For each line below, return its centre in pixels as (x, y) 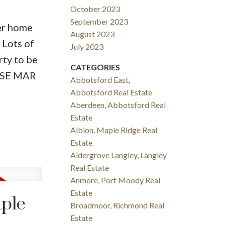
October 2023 (95, 9)
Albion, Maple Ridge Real (114, 130)
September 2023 (99, 22)
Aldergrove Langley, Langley (119, 155)
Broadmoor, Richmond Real (118, 205)
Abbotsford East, (100, 80)
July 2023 (87, 47)
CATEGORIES (95, 67)
